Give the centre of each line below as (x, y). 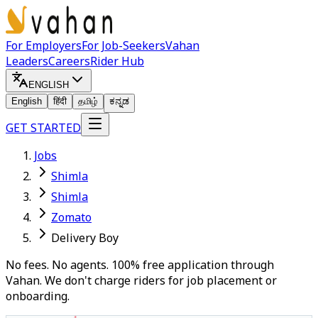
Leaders (27, 61)
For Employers (44, 45)
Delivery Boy (85, 238)
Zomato (71, 217)
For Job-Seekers (124, 45)
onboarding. (38, 296)
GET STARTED (43, 128)
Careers (69, 61)
